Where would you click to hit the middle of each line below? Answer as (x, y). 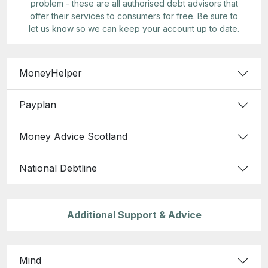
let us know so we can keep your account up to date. (134, 28)
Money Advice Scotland (73, 137)
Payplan (38, 105)
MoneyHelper (51, 73)
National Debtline (58, 168)
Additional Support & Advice (134, 214)
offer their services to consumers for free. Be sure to (134, 16)
